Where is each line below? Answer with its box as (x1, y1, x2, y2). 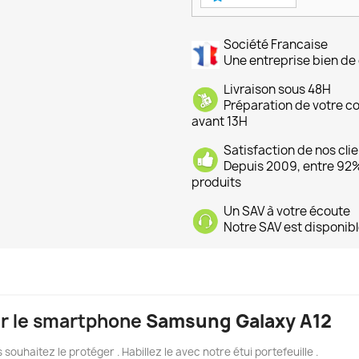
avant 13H (192, 113, 248, 131)
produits (192, 174, 241, 192)
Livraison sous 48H (224, 81, 331, 99)
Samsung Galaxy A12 (146, 309, 332, 334)
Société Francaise (224, 36, 328, 54)
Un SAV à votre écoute (224, 203, 350, 220)
